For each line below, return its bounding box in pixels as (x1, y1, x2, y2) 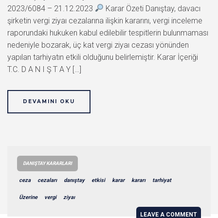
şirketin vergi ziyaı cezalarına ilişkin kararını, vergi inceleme (7, 16, 202, 25)
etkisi (91, 177, 105, 183)
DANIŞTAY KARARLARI (23, 160, 72, 166)
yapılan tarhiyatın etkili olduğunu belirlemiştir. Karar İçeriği (7, 52, 198, 62)
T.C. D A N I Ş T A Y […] (7, 64, 81, 74)
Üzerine (19, 194, 37, 200)
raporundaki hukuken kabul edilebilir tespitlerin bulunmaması (7, 28, 208, 37)
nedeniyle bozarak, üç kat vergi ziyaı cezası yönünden (7, 40, 189, 50)
